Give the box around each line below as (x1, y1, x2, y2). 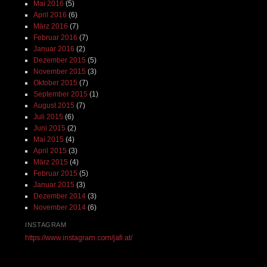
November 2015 (33, 67, 86, 76)
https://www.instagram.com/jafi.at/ (25, 234, 133, 243)
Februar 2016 (33, 33, 77, 42)
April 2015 (33, 147, 67, 156)
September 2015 (33, 90, 88, 99)
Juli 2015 (33, 113, 63, 122)
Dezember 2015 (33, 56, 86, 65)
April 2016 (33, 11, 67, 20)
